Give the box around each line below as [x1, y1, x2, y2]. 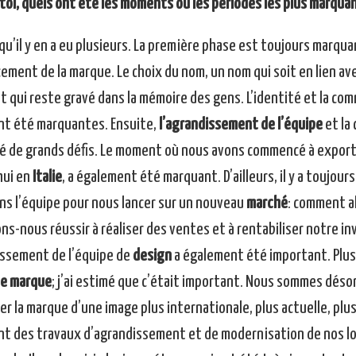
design [132, 248, 172, 265]
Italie [29, 169, 62, 186]
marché [246, 195, 288, 212]
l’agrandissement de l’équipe [156, 117, 323, 133]
